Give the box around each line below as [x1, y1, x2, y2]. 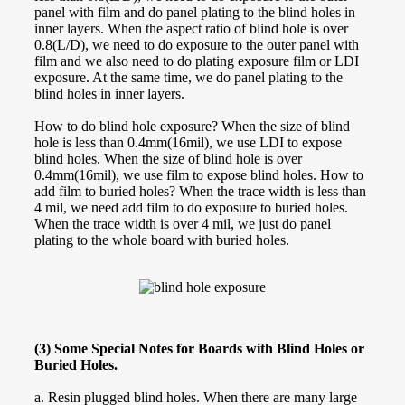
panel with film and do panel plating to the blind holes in [34, 4, 355, 20]
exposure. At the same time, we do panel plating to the [34, 69, 343, 85]
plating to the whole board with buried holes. [34, 231, 293, 248]
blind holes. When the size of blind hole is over [34, 150, 302, 166]
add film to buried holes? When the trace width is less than [34, 183, 366, 199]
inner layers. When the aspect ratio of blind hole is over [34, 20, 348, 36]
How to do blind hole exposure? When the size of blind [34, 118, 350, 134]
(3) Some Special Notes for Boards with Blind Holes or [34, 340, 364, 356]
